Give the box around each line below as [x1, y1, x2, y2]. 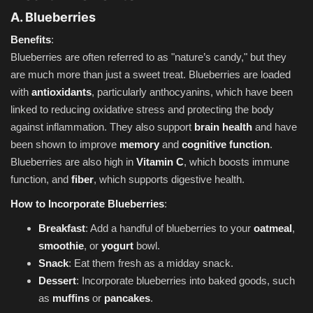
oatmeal [254, 221, 292, 234]
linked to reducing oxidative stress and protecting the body [10, 103, 274, 115]
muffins [52, 291, 89, 304]
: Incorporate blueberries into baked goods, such [76, 274, 295, 286]
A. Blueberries [10, 9, 96, 24]
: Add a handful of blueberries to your [85, 221, 254, 234]
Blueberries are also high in [10, 155, 136, 168]
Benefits [10, 33, 51, 45]
